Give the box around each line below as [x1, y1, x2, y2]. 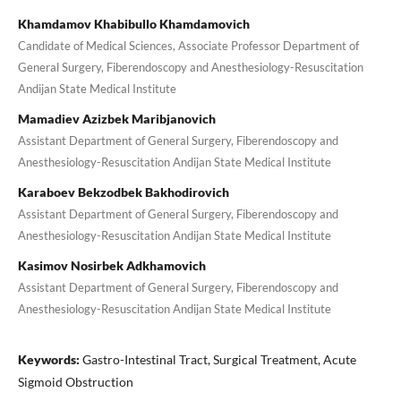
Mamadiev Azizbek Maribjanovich [17, 110, 216, 126]
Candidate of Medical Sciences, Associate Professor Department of [17, 38, 359, 53]
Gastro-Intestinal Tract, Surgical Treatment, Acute [81, 351, 356, 367]
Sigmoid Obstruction [17, 373, 133, 389]
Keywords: [17, 351, 82, 367]
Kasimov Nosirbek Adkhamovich [17, 257, 206, 273]
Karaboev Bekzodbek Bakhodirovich [17, 183, 229, 200]
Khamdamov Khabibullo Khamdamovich [17, 15, 250, 31]
